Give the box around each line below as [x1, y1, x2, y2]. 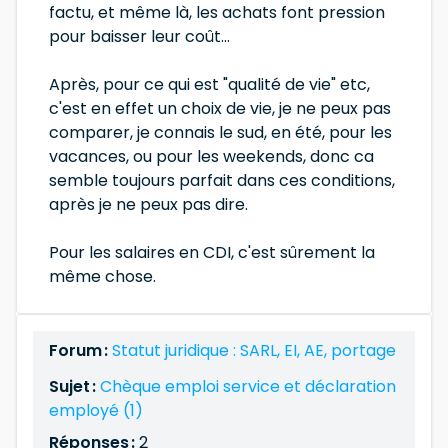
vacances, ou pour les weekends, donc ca [49, 145, 374, 168]
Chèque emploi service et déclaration [100, 375, 396, 398]
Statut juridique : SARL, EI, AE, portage [112, 339, 396, 362]
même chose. [49, 265, 156, 288]
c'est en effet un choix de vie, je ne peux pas [49, 97, 391, 120]
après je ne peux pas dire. [49, 193, 248, 216]
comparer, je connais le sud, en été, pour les [49, 121, 392, 144]
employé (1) [49, 399, 143, 422]
